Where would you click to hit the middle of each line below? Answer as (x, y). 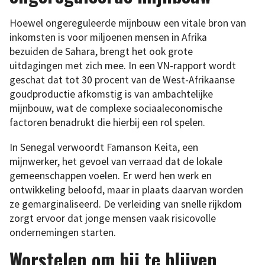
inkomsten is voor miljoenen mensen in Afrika (108, 37)
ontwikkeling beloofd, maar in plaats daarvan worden (126, 190)
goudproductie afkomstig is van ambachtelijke (111, 94)
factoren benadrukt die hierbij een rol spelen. (107, 122)
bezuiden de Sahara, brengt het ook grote (101, 51)
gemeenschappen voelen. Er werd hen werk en (111, 175)
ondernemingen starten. (63, 232)
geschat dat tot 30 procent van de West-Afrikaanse (122, 80)
